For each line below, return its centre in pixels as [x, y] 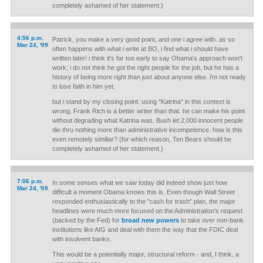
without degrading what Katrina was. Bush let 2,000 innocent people [147, 120]
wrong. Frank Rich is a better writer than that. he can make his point [148, 111]
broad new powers [150, 220]
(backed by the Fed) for [87, 220]
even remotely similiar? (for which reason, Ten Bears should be [141, 139]
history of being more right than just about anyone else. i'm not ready [149, 77]
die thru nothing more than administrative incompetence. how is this [147, 130]
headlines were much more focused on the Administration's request [147, 211]
